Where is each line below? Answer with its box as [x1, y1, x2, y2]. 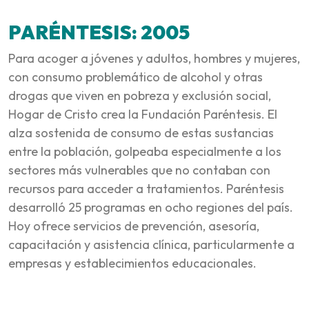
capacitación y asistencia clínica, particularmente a [8, 236, 295, 252]
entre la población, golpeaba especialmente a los [8, 143, 281, 159]
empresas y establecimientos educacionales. [8, 255, 257, 271]
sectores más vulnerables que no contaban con [8, 161, 270, 178]
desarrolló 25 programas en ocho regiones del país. [8, 199, 293, 215]
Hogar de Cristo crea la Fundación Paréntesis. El [8, 106, 277, 122]
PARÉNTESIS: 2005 [8, 19, 190, 44]
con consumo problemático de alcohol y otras [8, 68, 263, 85]
